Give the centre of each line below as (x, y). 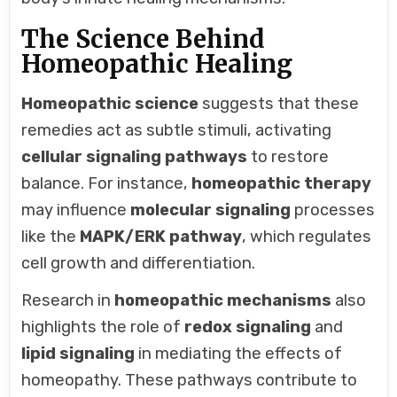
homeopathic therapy (282, 184)
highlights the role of (103, 327)
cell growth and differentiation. (139, 264)
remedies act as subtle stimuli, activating (177, 131)
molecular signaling (211, 210)
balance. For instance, (107, 184)
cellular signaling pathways (135, 157)
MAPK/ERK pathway (161, 237)
